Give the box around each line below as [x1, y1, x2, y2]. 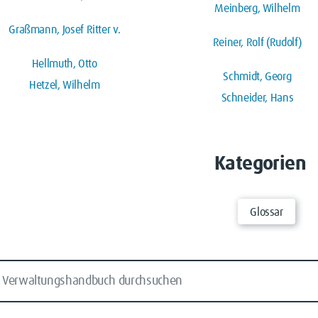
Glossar [250, 206, 283, 218]
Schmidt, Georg [223, 71, 292, 83]
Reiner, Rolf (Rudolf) [212, 37, 302, 49]
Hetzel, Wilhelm [28, 79, 100, 91]
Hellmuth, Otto [31, 58, 97, 70]
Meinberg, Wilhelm [214, 3, 300, 15]
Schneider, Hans [221, 92, 294, 104]
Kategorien [214, 154, 307, 174]
